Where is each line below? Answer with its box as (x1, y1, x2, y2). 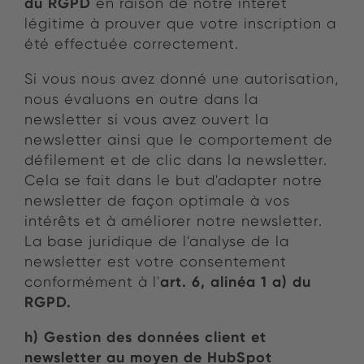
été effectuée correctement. (24, 35, 239, 53)
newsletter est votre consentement (24, 253, 287, 271)
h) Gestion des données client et (24, 327, 266, 347)
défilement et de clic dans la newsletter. (24, 151, 327, 169)
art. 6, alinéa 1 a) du (160, 272, 311, 292)
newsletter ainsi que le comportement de (24, 131, 333, 149)
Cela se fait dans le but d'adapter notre (24, 171, 323, 189)
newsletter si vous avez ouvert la (24, 110, 269, 128)
